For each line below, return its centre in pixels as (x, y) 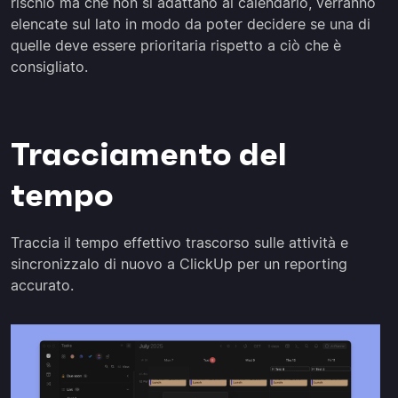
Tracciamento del (149, 155)
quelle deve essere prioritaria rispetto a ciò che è (176, 46)
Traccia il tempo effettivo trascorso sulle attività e (179, 243)
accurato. (42, 286)
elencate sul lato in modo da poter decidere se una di (191, 24)
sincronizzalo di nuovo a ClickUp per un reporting (179, 264)
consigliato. (49, 67)
